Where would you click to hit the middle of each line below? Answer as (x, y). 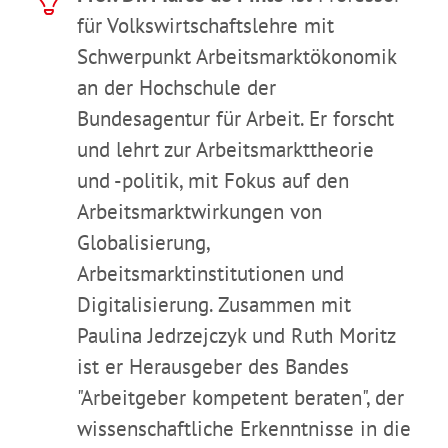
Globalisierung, (143, 243)
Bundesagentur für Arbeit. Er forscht (235, 119)
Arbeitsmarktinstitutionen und (210, 274)
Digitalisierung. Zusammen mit (214, 305)
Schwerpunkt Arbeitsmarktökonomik (236, 57)
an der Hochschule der (176, 88)
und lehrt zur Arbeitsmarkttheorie (225, 150)
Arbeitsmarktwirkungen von (199, 212)
